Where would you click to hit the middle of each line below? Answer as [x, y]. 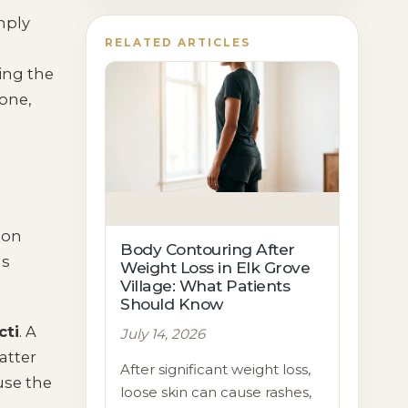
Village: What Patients [205, 286]
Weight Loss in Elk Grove [215, 267]
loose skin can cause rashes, [216, 392]
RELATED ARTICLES [178, 43]
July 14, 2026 [163, 334]
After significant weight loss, [216, 369]
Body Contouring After [208, 249]
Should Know [172, 304]
